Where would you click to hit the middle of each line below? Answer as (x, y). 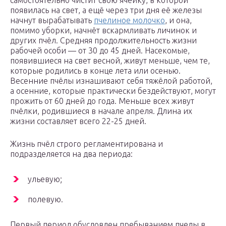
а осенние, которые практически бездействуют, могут (113, 91)
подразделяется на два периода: (71, 154)
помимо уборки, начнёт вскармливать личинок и (103, 31)
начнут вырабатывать (52, 20)
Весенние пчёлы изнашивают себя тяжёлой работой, (111, 81)
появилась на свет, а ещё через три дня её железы (106, 10)
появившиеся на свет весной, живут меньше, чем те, (110, 61)
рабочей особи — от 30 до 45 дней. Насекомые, (100, 51)
